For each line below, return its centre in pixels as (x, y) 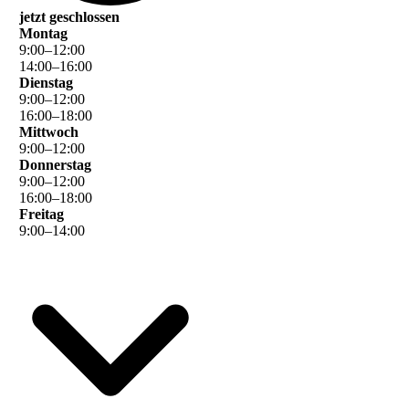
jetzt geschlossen (69, 16)
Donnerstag (55, 164)
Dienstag (46, 82)
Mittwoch (49, 131)
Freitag (42, 214)
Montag (43, 33)
